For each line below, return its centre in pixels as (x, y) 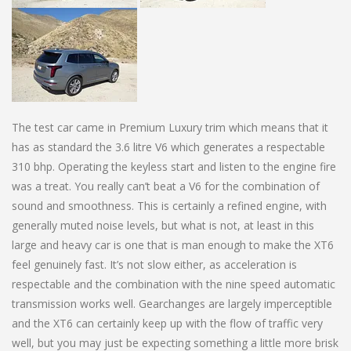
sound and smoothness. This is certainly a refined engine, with (169, 205)
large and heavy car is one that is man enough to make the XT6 (173, 244)
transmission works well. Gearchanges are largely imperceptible (172, 303)
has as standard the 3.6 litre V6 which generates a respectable (168, 147)
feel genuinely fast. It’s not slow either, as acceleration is (154, 264)
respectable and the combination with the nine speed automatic (174, 284)
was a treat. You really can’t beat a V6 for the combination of (166, 186)
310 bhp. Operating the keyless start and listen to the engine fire (174, 166)
